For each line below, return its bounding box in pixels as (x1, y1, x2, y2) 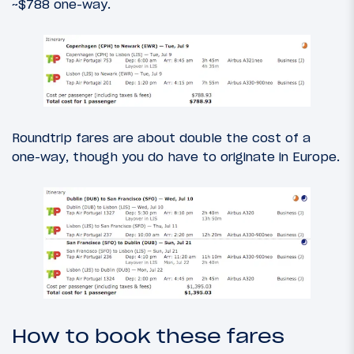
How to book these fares (12, 325, 284, 348)
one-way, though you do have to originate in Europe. (12, 148, 340, 164)
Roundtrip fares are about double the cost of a (12, 129, 311, 145)
